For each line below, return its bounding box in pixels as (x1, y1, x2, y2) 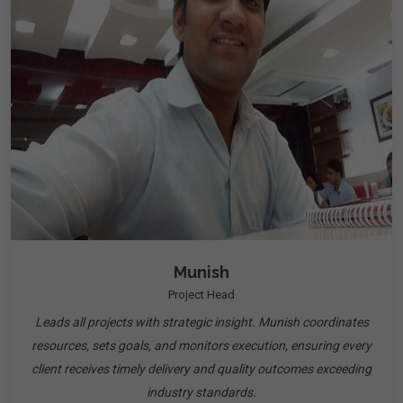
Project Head (168, 288, 235, 301)
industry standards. (147, 385, 256, 399)
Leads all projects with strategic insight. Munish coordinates (34, 315, 369, 329)
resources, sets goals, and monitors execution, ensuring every (31, 338, 372, 353)
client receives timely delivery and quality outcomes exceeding (31, 362, 372, 376)
